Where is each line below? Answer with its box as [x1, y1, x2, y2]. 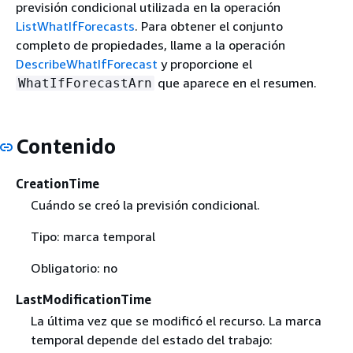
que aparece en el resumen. [154, 75, 317, 91]
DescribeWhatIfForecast [16, 56, 158, 72]
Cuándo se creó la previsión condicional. [30, 196, 260, 213]
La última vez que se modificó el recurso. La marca [30, 312, 321, 329]
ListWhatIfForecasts [16, 18, 135, 34]
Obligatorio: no [30, 259, 117, 276]
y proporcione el [158, 56, 252, 72]
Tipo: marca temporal [30, 228, 155, 244]
